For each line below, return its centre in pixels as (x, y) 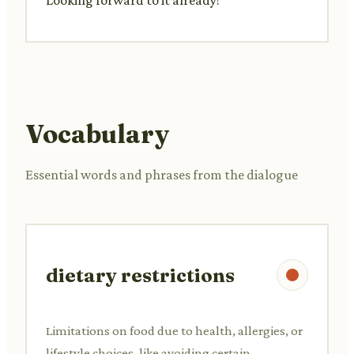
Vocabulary (97, 134)
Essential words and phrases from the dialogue (162, 174)
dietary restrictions (140, 275)
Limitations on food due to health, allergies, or (174, 330)
